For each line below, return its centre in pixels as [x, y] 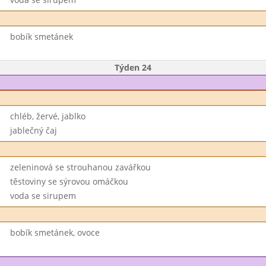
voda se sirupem [43, 196]
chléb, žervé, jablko [47, 116]
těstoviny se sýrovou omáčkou [69, 181]
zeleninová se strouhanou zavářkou [80, 167]
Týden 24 [133, 67]
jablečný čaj [33, 130]
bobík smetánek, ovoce [55, 232]
